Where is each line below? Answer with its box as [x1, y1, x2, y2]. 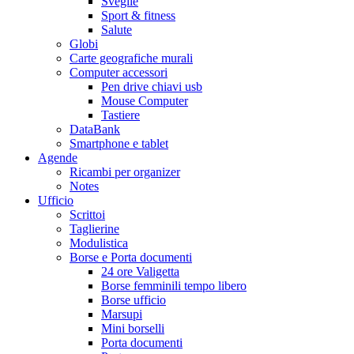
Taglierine [70, 221, 119, 235]
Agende [38, 150, 77, 164]
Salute [101, 22, 132, 36]
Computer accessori [70, 65, 168, 79]
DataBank [70, 122, 120, 136]
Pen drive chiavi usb [101, 79, 202, 93]
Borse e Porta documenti [70, 250, 192, 264]
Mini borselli [101, 321, 164, 335]
